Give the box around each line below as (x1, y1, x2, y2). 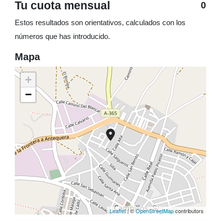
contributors (174, 207, 204, 215)
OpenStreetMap (136, 207, 174, 215)
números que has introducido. (15, 32, 110, 41)
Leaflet (110, 207, 126, 215)
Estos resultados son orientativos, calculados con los (15, 18, 185, 27)
